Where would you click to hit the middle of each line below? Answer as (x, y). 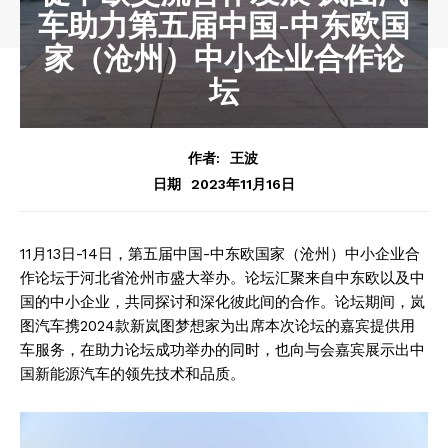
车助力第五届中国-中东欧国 (224, 25)
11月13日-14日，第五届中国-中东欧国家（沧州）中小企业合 (220, 253)
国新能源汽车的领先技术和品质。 (132, 373)
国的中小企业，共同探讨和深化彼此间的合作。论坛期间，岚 (222, 301)
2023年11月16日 (243, 183)
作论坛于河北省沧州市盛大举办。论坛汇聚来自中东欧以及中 (222, 277)
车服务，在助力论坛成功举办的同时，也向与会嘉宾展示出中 (222, 349)
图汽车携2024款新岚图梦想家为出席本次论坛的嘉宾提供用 (217, 325)
